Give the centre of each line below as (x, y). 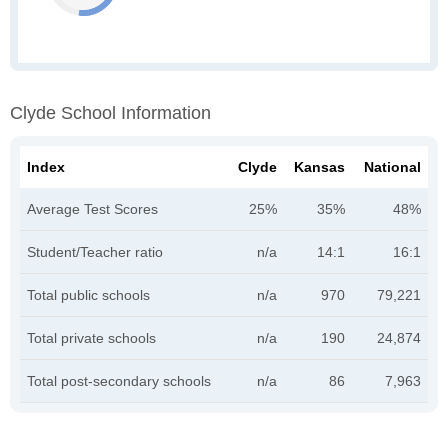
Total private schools (91, 338)
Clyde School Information (110, 113)
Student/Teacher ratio (95, 252)
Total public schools (88, 295)
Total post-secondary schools (119, 381)
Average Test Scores (92, 209)
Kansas (319, 167)
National (392, 167)
